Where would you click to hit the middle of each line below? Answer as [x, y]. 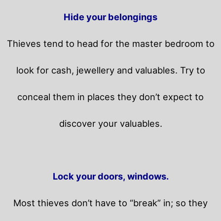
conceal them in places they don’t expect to [110, 97]
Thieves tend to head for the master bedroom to [110, 44]
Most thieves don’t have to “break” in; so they [110, 203]
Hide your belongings [110, 17]
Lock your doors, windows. [110, 176]
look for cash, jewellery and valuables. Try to [110, 70]
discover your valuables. [110, 124]
